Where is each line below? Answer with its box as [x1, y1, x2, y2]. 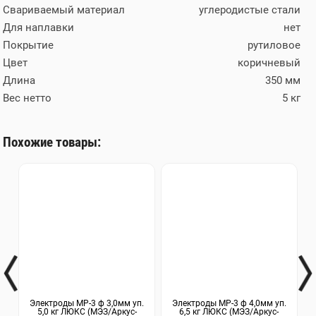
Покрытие [3, 39, 54, 51]
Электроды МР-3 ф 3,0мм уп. [30, 298, 145, 308]
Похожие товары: [3, 134, 102, 150]
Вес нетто [3, 92, 52, 104]
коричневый [237, 56, 300, 69]
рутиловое [247, 39, 300, 51]
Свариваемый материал [3, 4, 126, 16]
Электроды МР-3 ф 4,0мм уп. [171, 298, 286, 308]
